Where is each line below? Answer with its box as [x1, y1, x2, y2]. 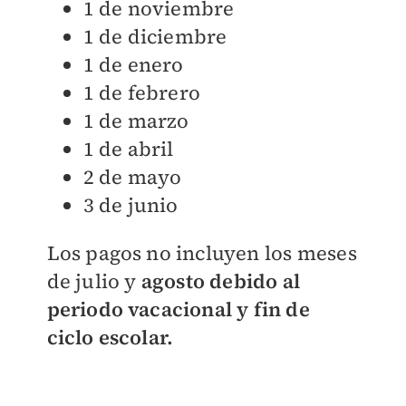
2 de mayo [82, 163, 182, 191]
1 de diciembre [82, 23, 227, 51]
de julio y [46, 267, 141, 295]
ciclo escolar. [46, 324, 174, 352]
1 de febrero [82, 79, 200, 107]
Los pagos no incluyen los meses [46, 239, 357, 267]
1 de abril [82, 135, 174, 163]
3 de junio [82, 191, 179, 219]
